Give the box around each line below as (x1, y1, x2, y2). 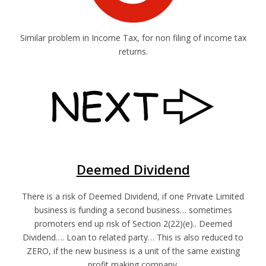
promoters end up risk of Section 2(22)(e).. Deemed (34, 218, 232, 229)
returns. (118, 46, 148, 58)
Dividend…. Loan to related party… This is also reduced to (23, 232, 243, 243)
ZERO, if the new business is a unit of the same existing (26, 245, 240, 256)
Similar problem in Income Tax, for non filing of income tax (20, 32, 246, 44)
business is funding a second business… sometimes (34, 204, 232, 216)
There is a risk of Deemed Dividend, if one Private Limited (22, 191, 244, 202)
